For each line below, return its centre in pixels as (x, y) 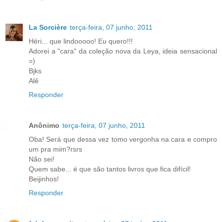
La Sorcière (48, 27)
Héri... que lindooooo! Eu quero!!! (81, 41)
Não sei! (42, 159)
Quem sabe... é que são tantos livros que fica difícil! (110, 169)
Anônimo (44, 125)
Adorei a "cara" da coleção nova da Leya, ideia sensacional (123, 51)
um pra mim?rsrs (55, 149)
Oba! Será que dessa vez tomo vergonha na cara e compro (123, 139)
